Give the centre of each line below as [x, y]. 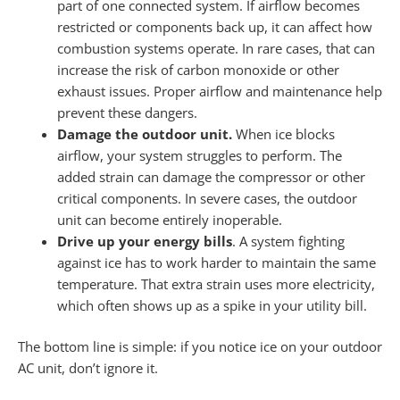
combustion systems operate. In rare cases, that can [216, 48]
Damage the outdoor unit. [146, 133]
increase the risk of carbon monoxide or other [198, 69]
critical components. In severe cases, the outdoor [207, 198]
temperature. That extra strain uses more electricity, [216, 283]
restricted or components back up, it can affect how [214, 26]
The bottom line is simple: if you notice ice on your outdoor [200, 346]
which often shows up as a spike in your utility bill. [212, 305]
